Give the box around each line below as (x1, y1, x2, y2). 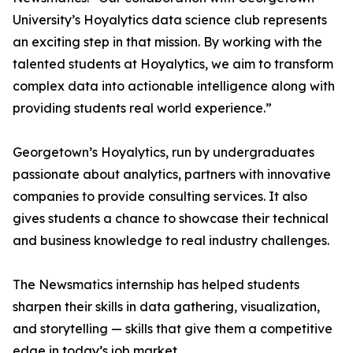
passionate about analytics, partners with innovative (13, 166, 331, 182)
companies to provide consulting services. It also (13, 188, 307, 204)
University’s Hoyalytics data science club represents (13, 12, 327, 28)
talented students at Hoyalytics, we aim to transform (13, 56, 333, 72)
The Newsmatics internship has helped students (13, 277, 299, 292)
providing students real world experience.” (13, 100, 272, 116)
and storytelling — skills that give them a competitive (13, 321, 333, 336)
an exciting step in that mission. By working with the (13, 34, 322, 50)
